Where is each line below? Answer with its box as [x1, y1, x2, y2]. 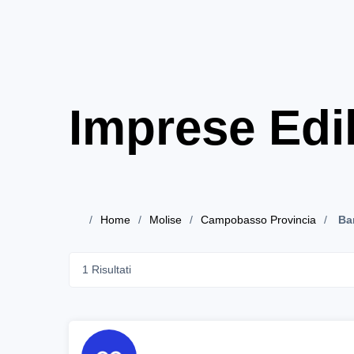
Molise [149, 213, 182, 227]
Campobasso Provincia [201, 213, 316, 227]
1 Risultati [82, 263, 131, 277]
